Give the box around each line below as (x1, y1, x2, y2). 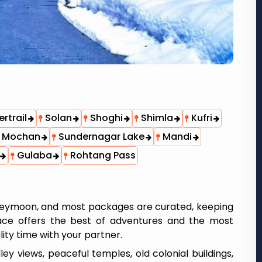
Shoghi (88, 111, 123, 125)
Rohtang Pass (68, 149, 136, 162)
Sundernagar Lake (56, 130, 144, 143)
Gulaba (15, 149, 52, 162)
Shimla (139, 111, 173, 125)
